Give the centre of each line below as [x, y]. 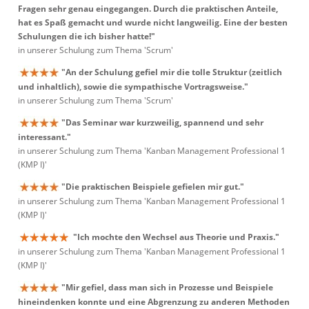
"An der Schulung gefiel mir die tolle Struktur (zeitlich [172, 72]
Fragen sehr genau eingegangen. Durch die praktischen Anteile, [148, 9]
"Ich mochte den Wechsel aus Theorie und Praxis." [176, 237]
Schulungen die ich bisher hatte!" [87, 37]
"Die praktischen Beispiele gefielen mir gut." [153, 187]
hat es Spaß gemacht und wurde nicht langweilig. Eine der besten [153, 23]
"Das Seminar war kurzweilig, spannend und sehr [162, 122]
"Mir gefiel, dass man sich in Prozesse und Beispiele [167, 287]
